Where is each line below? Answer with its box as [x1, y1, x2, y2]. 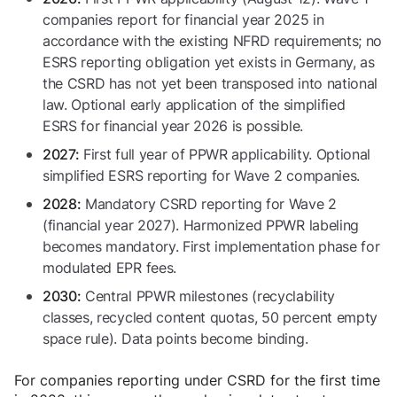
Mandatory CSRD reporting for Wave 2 [81, 194, 337, 214]
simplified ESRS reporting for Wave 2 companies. [43, 166, 360, 186]
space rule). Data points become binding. [43, 329, 308, 349]
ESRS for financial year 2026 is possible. [43, 116, 303, 136]
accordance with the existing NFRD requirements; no [43, 31, 382, 51]
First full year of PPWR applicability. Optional [79, 144, 371, 165]
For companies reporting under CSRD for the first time [14, 370, 380, 391]
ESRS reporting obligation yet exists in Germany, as [43, 52, 375, 73]
